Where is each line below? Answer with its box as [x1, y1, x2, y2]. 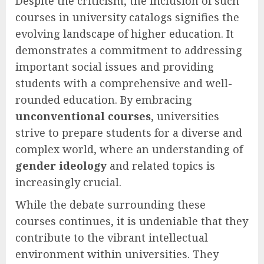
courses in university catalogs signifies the [15, 9, 239, 24]
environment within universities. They [15, 246, 219, 261]
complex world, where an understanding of [15, 141, 243, 156]
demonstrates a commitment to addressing [15, 42, 242, 57]
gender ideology [15, 158, 107, 173]
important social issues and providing [15, 59, 214, 74]
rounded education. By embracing [15, 92, 192, 107]
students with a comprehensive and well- [15, 75, 232, 90]
